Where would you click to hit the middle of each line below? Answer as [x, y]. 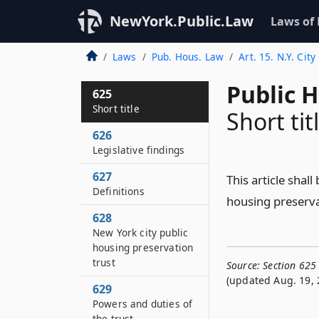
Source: [244, 265]
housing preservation [143, 247]
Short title [116, 109]
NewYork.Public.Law [182, 21]
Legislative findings [139, 150]
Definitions [119, 191]
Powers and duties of [143, 304]
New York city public [141, 232]
